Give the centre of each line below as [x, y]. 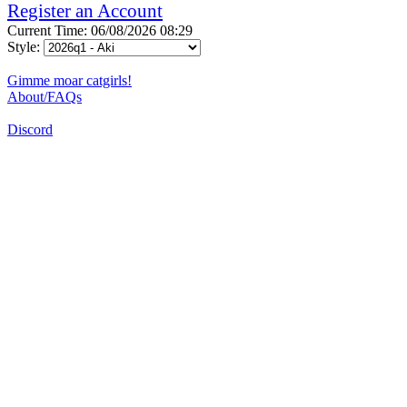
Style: [25, 46]
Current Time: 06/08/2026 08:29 [100, 30]
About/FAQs [45, 96]
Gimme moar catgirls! [69, 80]
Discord [30, 129]
